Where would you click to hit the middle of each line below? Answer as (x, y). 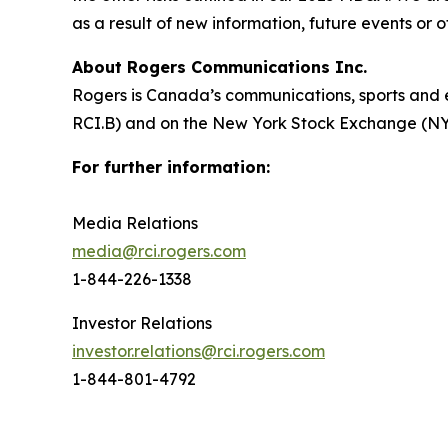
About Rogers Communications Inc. (219, 67)
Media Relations (135, 223)
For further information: (171, 167)
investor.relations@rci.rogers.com (198, 351)
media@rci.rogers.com (159, 251)
